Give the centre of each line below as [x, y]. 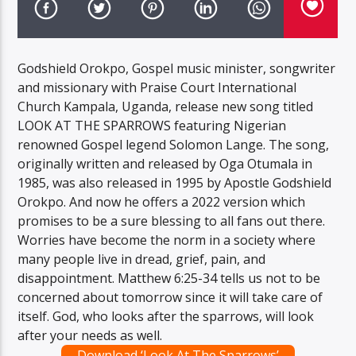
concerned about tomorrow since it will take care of [170, 297]
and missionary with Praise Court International [157, 87]
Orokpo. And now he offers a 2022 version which [162, 201]
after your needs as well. [90, 335]
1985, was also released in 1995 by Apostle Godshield [175, 182]
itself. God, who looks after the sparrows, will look [166, 316]
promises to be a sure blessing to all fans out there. [172, 221]
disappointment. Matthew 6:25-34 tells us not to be [169, 278]
